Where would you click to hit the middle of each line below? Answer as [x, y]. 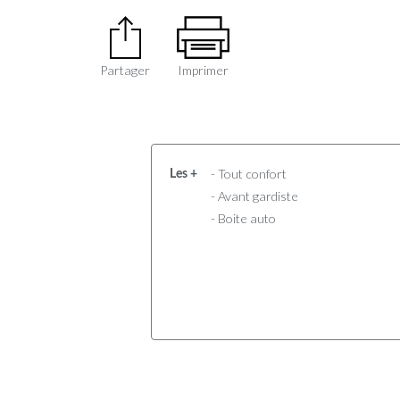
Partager [125, 71]
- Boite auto [243, 218]
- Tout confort [248, 173]
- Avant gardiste [254, 196]
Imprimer [203, 71]
